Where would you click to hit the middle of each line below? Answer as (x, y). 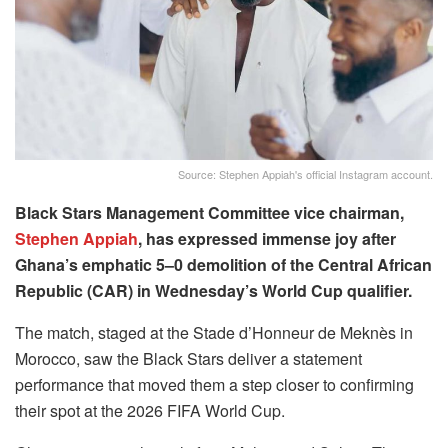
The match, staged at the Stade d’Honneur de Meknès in (214, 333)
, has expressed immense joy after (267, 239)
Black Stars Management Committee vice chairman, (209, 213)
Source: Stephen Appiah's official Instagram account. (305, 174)
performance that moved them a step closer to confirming (214, 385)
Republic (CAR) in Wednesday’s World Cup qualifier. (213, 291)
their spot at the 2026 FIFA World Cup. (150, 411)
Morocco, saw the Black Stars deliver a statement (188, 359)
